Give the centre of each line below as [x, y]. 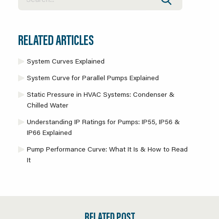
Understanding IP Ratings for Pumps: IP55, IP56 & [104, 122]
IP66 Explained [51, 133]
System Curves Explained [66, 62]
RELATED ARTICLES [56, 41]
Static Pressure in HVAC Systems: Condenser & [101, 95]
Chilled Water [48, 106]
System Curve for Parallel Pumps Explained [93, 78]
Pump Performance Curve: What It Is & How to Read [108, 150]
